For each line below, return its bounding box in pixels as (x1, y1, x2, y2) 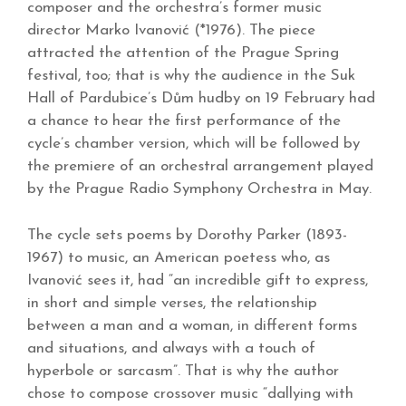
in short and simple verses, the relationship (27, 295, 317, 311)
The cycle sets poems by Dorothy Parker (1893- (27, 227, 347, 243)
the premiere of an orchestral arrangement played (27, 159, 373, 175)
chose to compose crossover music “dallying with (27, 385, 353, 401)
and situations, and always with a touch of (27, 340, 315, 356)
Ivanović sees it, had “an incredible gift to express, (27, 272, 368, 288)
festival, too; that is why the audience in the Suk (27, 68, 355, 84)
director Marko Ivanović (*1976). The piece (27, 23, 315, 39)
